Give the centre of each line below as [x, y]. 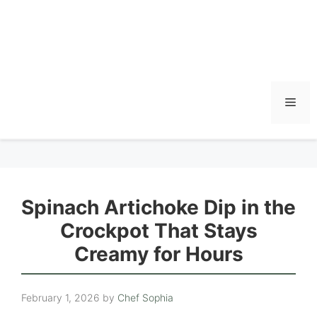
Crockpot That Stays [158, 231]
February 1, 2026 [60, 298]
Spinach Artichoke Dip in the [158, 207]
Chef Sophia [145, 298]
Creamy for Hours [158, 254]
